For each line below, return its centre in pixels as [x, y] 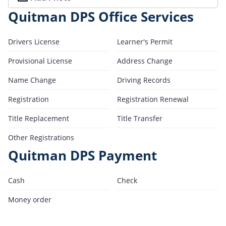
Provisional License [40, 61]
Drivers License [34, 41]
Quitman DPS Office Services [101, 17]
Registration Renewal [153, 99]
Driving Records [144, 80]
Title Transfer [140, 118]
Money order [30, 199]
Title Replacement [39, 118]
